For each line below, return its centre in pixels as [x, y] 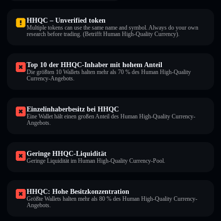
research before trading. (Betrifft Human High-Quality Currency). [103, 34]
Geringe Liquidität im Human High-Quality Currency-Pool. [96, 161]
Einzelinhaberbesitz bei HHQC [73, 109]
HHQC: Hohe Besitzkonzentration [78, 192]
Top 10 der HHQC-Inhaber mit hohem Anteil [94, 65]
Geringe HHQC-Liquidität [67, 154]
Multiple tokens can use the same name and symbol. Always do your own [112, 28]
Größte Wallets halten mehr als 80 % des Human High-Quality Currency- [112, 199]
